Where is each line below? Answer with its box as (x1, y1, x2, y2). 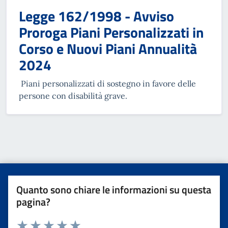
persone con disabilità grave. (19, 90, 127, 101)
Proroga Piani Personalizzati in (19, 21, 204, 43)
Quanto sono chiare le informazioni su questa (16, 181, 211, 197)
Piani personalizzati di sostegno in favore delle (19, 78, 196, 89)
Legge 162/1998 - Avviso (19, 5, 174, 27)
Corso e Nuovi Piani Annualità (19, 37, 197, 60)
